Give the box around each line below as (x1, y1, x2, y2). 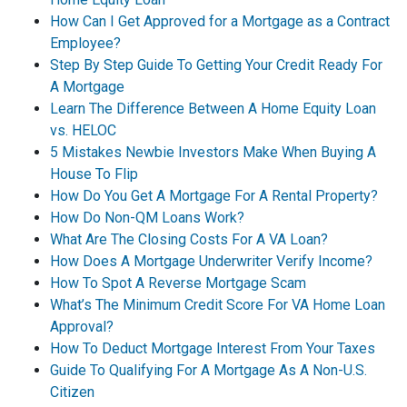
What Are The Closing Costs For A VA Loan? (50, 231, 328, 248)
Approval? (50, 318, 114, 335)
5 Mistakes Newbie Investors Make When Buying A (50, 144, 376, 161)
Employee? (50, 35, 121, 52)
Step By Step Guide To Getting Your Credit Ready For (50, 56, 382, 74)
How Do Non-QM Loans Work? (50, 209, 244, 226)
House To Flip (50, 165, 138, 183)
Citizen (50, 383, 94, 401)
